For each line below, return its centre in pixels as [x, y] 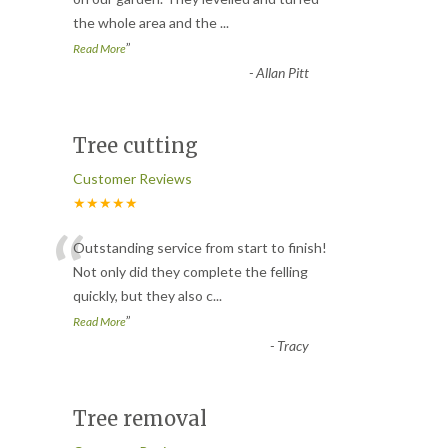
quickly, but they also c [143, 295]
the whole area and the [146, 22]
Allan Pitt [282, 72]
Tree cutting [135, 145]
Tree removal [140, 418]
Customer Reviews [132, 178]
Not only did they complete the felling [190, 271]
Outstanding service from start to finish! [200, 247]
